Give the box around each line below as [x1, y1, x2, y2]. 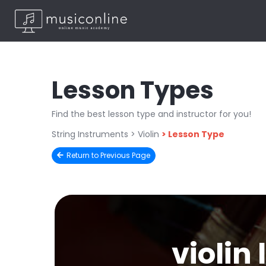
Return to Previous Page [66, 150, 150, 160]
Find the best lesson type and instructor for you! [52, 108, 251, 120]
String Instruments [52, 128, 128, 140]
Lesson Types [52, 74, 214, 107]
